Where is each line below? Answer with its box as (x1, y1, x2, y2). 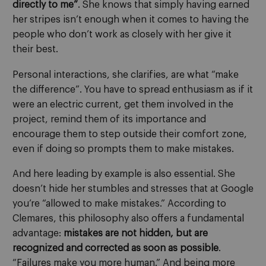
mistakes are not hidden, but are (64, 229, 208, 239)
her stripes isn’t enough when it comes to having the (12, 15, 249, 25)
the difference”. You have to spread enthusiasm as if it (12, 84, 253, 94)
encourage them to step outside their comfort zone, (12, 129, 247, 139)
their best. (12, 45, 58, 55)
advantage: (12, 229, 64, 239)
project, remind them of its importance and (12, 114, 206, 124)
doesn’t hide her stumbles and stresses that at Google (12, 184, 254, 194)
